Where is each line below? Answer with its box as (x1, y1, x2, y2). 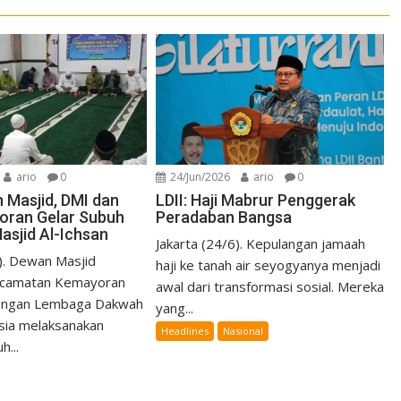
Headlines (161, 323, 209, 337)
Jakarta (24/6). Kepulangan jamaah (156, 234, 366, 252)
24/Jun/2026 (167, 168, 231, 184)
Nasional (223, 323, 264, 337)
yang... (156, 298, 194, 317)
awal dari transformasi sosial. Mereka (156, 277, 385, 295)
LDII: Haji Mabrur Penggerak (156, 190, 356, 209)
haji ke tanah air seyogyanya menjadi (156, 255, 381, 274)
